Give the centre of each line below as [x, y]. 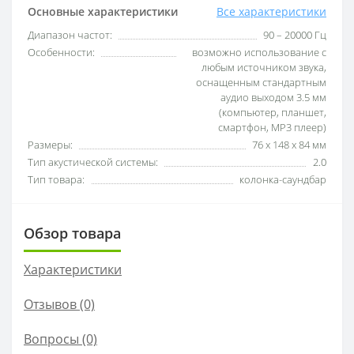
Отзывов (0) [59, 304]
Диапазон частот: [70, 35]
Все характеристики [271, 11]
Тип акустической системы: [93, 162]
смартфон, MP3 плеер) [272, 127]
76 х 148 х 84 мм [289, 145]
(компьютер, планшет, [273, 112]
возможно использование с [259, 52]
